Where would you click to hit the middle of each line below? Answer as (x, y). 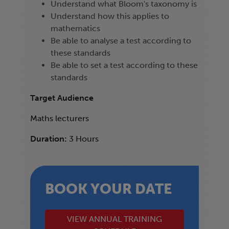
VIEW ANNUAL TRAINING (114, 219)
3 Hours (84, 139)
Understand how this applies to (110, 16)
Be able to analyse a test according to (121, 41)
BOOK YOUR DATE (108, 189)
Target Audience (62, 98)
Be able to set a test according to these (124, 65)
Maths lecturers (60, 119)
